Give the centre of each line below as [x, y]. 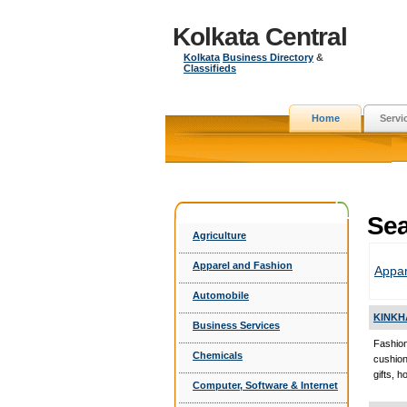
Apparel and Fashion [243, 265]
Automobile [221, 295]
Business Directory [268, 57]
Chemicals [218, 355]
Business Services [236, 325]
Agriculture [219, 235]
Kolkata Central [260, 37]
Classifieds [210, 68]
